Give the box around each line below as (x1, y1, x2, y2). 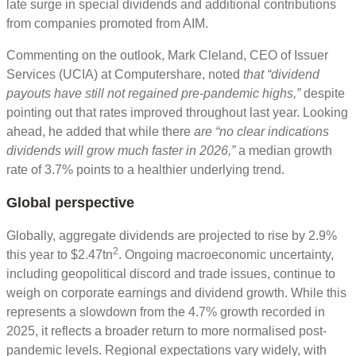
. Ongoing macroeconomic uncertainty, (118, 247, 334, 261)
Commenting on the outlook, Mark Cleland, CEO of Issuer (6, 48, 328, 62)
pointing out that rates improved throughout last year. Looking (6, 105, 348, 119)
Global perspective (6, 194, 134, 211)
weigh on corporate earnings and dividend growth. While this (6, 285, 346, 300)
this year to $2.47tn (6, 247, 113, 261)
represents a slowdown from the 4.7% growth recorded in (6, 304, 325, 319)
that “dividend (243, 67, 319, 81)
